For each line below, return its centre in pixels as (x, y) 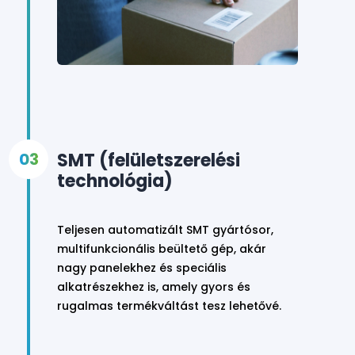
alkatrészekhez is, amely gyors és (154, 287)
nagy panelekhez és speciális (142, 268)
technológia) (115, 181)
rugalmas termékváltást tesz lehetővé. (169, 306)
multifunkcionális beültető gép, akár (162, 249)
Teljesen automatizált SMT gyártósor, (165, 230)
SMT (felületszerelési (149, 160)
